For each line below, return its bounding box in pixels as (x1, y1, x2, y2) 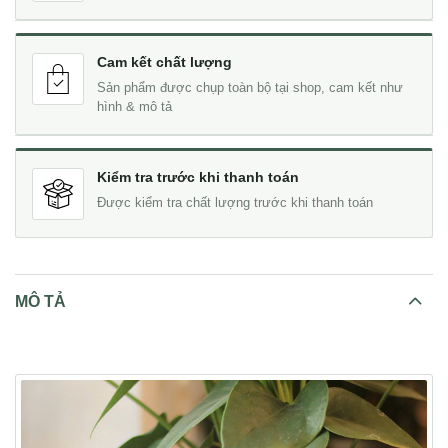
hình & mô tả (97, 99, 172, 114)
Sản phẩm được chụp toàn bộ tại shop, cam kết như (97, 80, 403, 95)
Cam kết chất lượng (97, 53, 232, 70)
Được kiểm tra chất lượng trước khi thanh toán (97, 195, 373, 210)
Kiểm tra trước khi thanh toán (97, 168, 299, 185)
